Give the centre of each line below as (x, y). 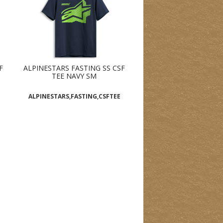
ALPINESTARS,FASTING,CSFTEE (74, 97)
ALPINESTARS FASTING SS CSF (74, 68)
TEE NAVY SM (74, 76)
